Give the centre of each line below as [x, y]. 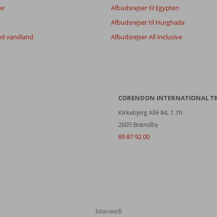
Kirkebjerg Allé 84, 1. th [150, 112]
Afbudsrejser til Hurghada [148, 22]
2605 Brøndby [138, 124]
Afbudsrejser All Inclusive [147, 37]
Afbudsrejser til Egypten [145, 8]
